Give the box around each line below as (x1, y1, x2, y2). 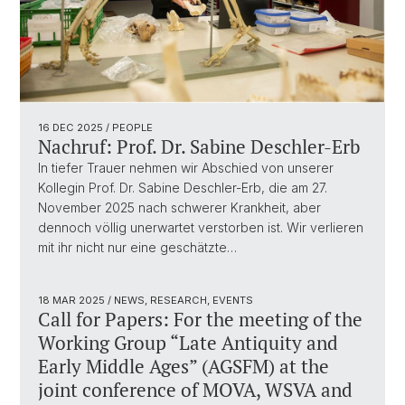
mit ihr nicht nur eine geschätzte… (38, 240, 237, 256)
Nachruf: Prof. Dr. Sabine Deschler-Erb (38, 134, 360, 160)
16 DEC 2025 (38, 121, 106, 135)
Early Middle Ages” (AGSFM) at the (38, 353, 329, 380)
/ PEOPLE (106, 121, 153, 135)
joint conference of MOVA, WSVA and (38, 377, 353, 403)
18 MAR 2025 (38, 294, 108, 307)
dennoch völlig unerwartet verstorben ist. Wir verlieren (38, 220, 363, 236)
